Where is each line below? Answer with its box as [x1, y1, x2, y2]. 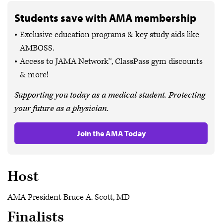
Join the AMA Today [76, 128, 146, 139]
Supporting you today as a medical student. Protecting [14, 90, 205, 101]
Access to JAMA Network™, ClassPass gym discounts [20, 56, 203, 67]
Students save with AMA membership [14, 11, 196, 25]
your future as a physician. [14, 103, 109, 114]
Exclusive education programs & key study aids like [20, 29, 199, 41]
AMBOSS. [20, 43, 54, 54]
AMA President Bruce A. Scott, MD [7, 191, 130, 203]
